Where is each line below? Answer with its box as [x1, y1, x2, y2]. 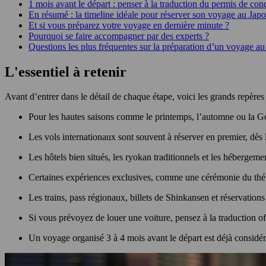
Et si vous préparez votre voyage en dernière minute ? [28, 20, 229, 30]
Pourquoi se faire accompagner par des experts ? [28, 30, 209, 41]
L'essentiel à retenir [5, 64, 130, 80]
